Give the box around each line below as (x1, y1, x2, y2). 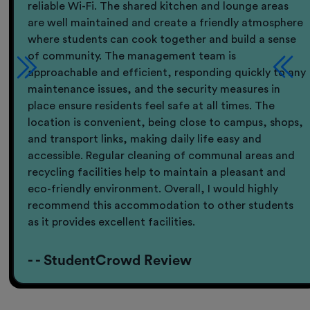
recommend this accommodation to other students (28, 200, 294, 212)
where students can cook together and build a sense (28, 34, 297, 46)
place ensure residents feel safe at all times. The (28, 100, 275, 112)
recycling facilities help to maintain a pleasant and (28, 167, 286, 179)
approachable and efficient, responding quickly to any (28, 67, 307, 79)
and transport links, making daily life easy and (28, 134, 262, 145)
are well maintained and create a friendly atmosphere (28, 17, 304, 29)
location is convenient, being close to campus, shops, (28, 117, 304, 129)
